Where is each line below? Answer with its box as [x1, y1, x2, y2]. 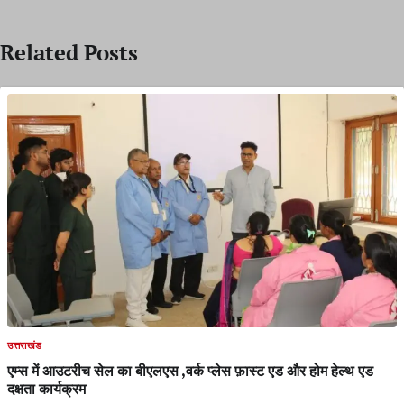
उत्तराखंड [7, 339, 42, 353]
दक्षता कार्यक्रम [7, 379, 86, 399]
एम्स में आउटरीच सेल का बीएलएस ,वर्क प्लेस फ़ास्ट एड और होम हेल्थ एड [7, 361, 373, 381]
